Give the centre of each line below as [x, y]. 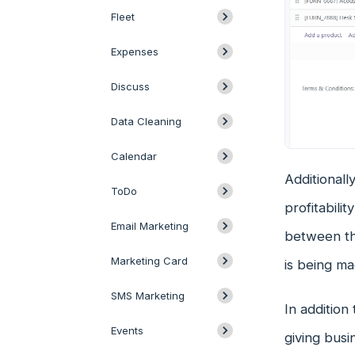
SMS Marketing [148, 296]
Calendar [134, 156]
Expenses [135, 52]
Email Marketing [150, 226]
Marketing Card [149, 261]
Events [127, 330]
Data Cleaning [146, 121]
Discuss [130, 86]
